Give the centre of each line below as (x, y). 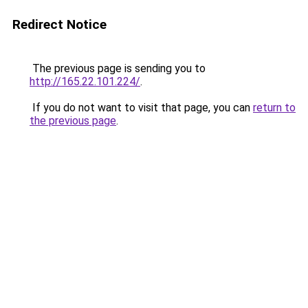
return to (274, 108)
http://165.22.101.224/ (85, 81)
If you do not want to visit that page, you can (141, 108)
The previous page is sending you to (118, 68)
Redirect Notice (59, 24)
